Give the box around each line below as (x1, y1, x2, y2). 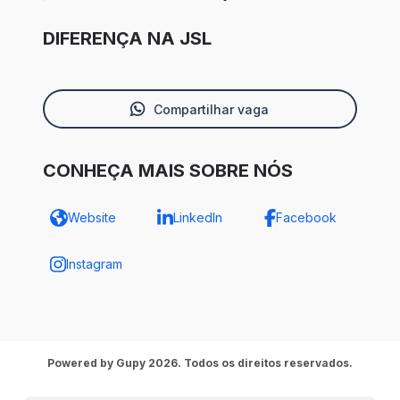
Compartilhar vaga (153, 101, 269, 117)
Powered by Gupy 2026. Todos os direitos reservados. (47, 356, 353, 371)
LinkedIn (172, 210, 222, 226)
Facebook (275, 210, 337, 226)
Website (68, 210, 116, 226)
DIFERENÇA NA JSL (43, 28, 212, 50)
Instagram (65, 256, 122, 272)
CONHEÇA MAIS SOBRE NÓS (43, 160, 293, 182)
